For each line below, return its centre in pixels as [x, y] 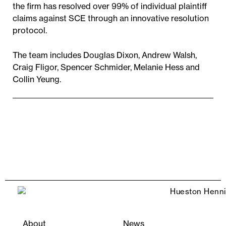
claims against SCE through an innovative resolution [111, 18]
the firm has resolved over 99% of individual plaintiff [110, 6]
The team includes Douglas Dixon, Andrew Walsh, [105, 55]
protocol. [30, 30]
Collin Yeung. [37, 79]
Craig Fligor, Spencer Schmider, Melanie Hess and [106, 67]
